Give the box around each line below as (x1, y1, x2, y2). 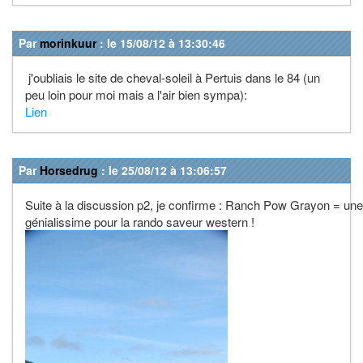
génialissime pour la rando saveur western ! (25, 212, 254, 230)
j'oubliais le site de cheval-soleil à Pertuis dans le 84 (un (25, 68, 320, 86)
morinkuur (40, 34, 96, 51)
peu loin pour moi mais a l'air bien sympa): (25, 85, 247, 103)
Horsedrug (40, 161, 98, 178)
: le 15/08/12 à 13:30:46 (96, 34, 225, 51)
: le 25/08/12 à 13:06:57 (98, 161, 227, 178)
